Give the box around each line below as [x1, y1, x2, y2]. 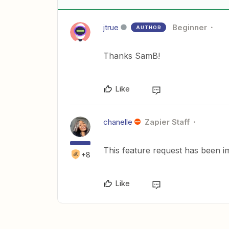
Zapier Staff [144, 117, 190, 127]
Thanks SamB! [103, 51, 160, 61]
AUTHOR [136, 25, 162, 30]
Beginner [172, 22, 207, 32]
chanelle [103, 117, 132, 127]
